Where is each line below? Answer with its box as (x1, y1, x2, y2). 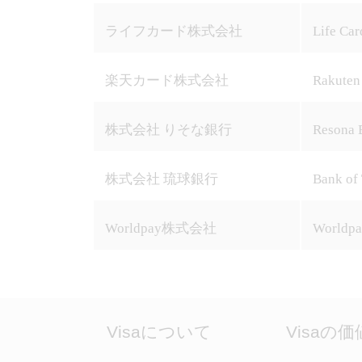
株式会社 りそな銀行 (104, 122, 232, 137)
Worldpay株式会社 (104, 221, 217, 236)
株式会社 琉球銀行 (104, 171, 218, 187)
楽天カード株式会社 (104, 73, 229, 88)
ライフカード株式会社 (104, 23, 242, 39)
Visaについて (107, 322, 212, 341)
